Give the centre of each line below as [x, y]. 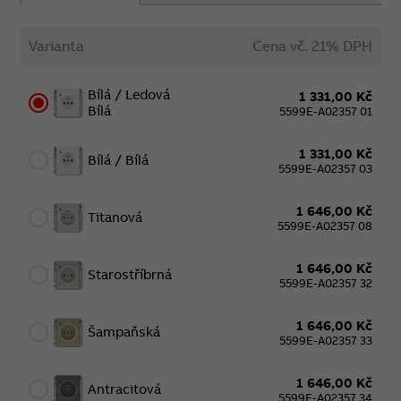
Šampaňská [124, 332]
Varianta [57, 45]
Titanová [115, 218]
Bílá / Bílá [119, 160]
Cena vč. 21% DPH [312, 45]
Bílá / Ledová [129, 95]
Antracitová [125, 389]
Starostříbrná [130, 275]
